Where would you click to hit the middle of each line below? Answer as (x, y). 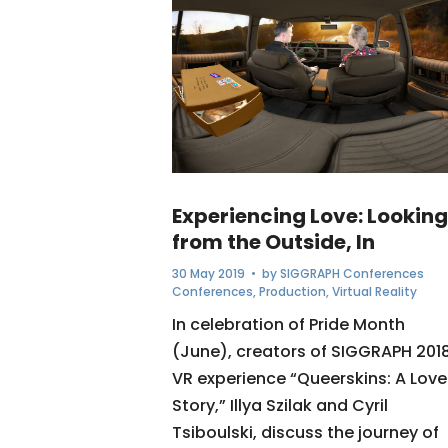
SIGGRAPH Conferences (352, 273)
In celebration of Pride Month (288, 324)
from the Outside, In (273, 241)
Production (292, 291)
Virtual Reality (374, 291)
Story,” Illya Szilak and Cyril (280, 405)
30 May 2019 (208, 273)
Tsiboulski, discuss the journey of (305, 432)
